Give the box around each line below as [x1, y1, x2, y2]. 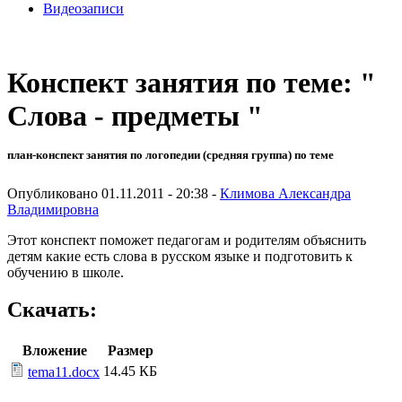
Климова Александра [220, 185, 351, 201]
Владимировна [7, 201, 99, 217]
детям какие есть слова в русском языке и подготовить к [7, 248, 353, 264]
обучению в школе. [7, 264, 124, 280]
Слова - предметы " [7, 100, 263, 133]
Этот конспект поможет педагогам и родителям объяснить [7, 232, 366, 248]
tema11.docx [28, 364, 100, 380]
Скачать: [7, 298, 97, 322]
